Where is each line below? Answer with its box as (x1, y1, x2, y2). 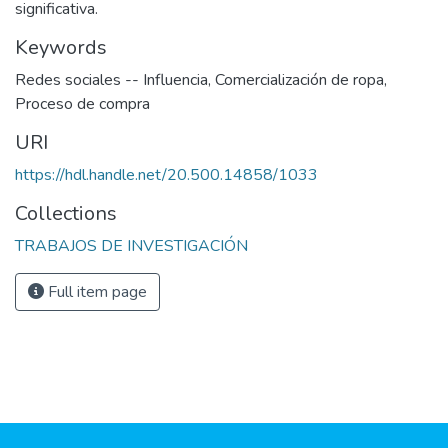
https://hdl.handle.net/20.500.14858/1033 (15, 164, 318, 186)
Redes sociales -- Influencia (15, 69, 208, 91)
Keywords (15, 34, 107, 61)
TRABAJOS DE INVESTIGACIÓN (15, 235, 248, 257)
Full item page (44, 281, 147, 303)
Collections (15, 200, 117, 227)
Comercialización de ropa (215, 69, 384, 91)
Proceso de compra (15, 93, 150, 115)
